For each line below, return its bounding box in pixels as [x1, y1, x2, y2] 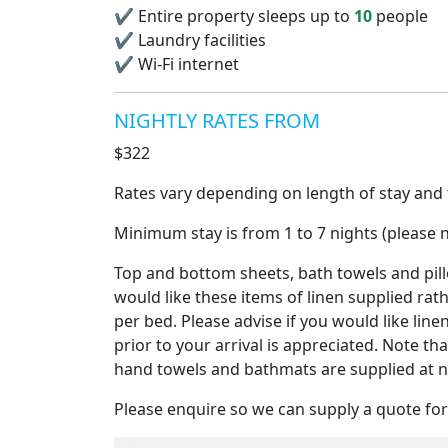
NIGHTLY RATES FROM [114, 107, 320, 134]
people [372, 5, 428, 27]
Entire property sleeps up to [134, 5, 354, 27]
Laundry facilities [134, 29, 266, 51]
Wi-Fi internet [134, 53, 239, 75]
